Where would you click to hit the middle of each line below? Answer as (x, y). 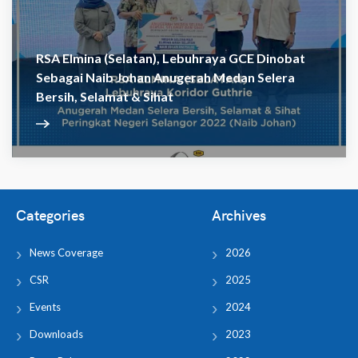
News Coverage (66, 253)
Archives (239, 215)
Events (45, 307)
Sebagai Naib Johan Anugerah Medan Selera (165, 77)
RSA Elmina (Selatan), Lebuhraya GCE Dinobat (171, 58)
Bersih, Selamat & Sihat (105, 96)
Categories (50, 215)
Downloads (56, 334)
